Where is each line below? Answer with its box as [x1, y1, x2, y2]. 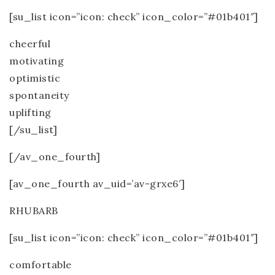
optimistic [9, 72, 60, 84]
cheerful [9, 37, 50, 50]
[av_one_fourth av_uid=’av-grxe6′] [9, 177, 185, 190]
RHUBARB [9, 204, 58, 217]
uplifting [9, 106, 52, 118]
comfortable [9, 258, 72, 271]
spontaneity [9, 89, 69, 101]
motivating [9, 55, 64, 67]
